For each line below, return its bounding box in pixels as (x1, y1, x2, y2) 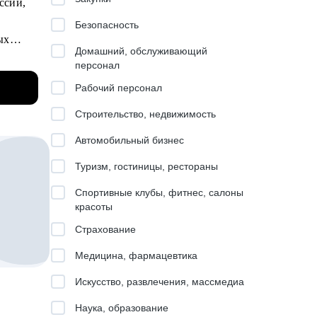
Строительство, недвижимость (75, 108, 216, 120)
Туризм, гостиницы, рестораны (75, 161, 218, 172)
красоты (75, 201, 113, 212)
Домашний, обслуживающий (75, 45, 207, 57)
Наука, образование (75, 302, 168, 313)
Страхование (75, 224, 136, 235)
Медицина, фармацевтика (75, 250, 197, 261)
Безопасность (75, 19, 139, 30)
